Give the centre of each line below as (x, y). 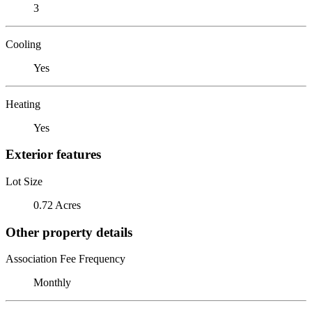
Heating (23, 104)
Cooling (23, 44)
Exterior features (53, 155)
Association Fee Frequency (65, 259)
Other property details (69, 232)
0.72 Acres (57, 205)
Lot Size (24, 181)
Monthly (52, 283)
